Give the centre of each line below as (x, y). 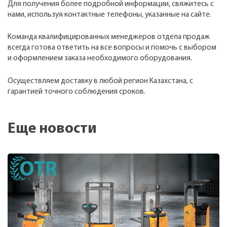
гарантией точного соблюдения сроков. (77, 91)
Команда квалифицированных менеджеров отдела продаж (109, 37)
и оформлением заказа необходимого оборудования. (100, 59)
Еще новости (52, 129)
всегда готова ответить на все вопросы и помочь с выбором (112, 48)
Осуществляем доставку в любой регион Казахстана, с (100, 81)
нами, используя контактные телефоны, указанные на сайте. (109, 15)
